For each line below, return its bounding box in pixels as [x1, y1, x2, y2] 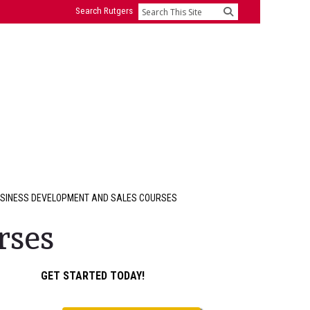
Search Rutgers [75, 6, 133, 16]
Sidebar [24, 284, 89, 308]
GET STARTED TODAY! [41, 269, 145, 282]
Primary [24, 258, 91, 282]
